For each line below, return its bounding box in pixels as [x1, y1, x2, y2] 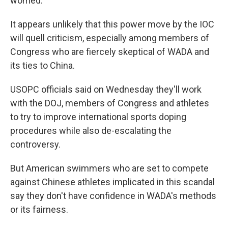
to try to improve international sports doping [10, 111, 186, 122]
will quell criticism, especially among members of [10, 33, 209, 43]
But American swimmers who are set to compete [10, 163, 209, 174]
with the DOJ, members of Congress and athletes [10, 98, 209, 108]
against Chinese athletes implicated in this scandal [10, 177, 215, 187]
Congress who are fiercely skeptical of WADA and [10, 46, 209, 57]
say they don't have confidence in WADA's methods [10, 190, 216, 201]
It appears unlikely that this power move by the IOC [10, 19, 214, 30]
